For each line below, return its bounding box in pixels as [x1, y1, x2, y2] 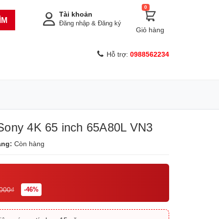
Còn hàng [14, 140, 44, 148]
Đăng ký [98, 20, 121, 27]
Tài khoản [59, 10, 92, 18]
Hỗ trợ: [107, 50, 130, 58]
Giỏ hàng [136, 26, 164, 34]
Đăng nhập [59, 20, 89, 27]
